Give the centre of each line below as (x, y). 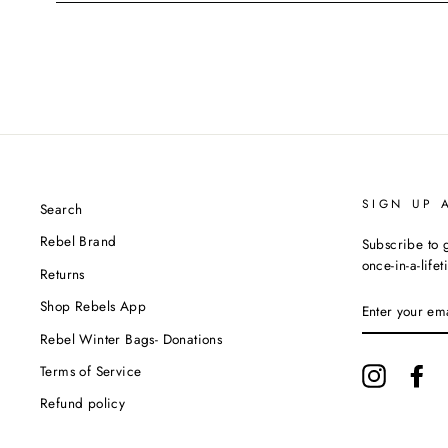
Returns (62, 273)
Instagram (415, 374)
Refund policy (83, 403)
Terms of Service (91, 370)
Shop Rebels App (93, 306)
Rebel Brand (78, 241)
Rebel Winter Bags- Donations (131, 338)
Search (61, 209)
